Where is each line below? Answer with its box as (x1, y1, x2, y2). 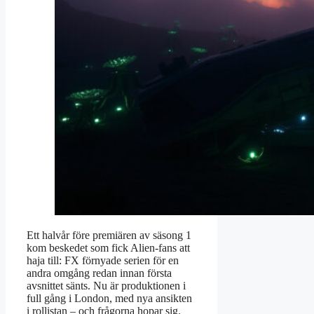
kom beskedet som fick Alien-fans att (27, 242, 190, 254)
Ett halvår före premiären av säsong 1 (27, 229, 191, 242)
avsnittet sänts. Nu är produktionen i (27, 280, 186, 292)
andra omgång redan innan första (27, 267, 172, 280)
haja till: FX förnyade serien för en (27, 254, 179, 267)
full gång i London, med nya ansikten (27, 292, 192, 305)
